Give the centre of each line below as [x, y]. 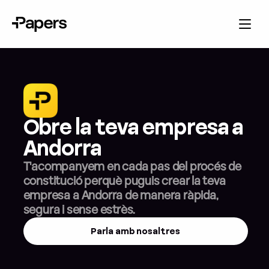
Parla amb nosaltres [135, 231]
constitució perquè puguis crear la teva [124, 181]
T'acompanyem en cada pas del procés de [132, 167]
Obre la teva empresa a [133, 128]
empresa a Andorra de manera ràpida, [121, 196]
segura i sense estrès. [79, 210]
